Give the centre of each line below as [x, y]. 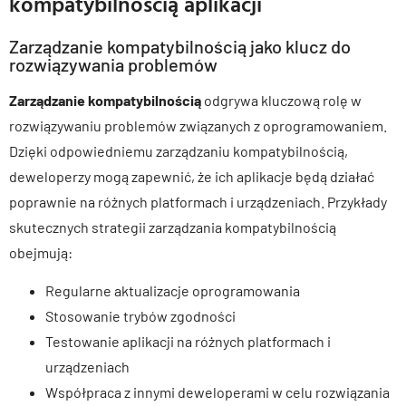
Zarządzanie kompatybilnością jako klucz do [180, 46]
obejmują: [41, 252]
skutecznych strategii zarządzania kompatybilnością [173, 227]
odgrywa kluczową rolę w [281, 100]
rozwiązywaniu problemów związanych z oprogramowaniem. [198, 125]
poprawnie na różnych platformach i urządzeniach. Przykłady [198, 201]
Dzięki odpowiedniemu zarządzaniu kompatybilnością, [179, 150]
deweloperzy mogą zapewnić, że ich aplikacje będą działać [192, 176]
